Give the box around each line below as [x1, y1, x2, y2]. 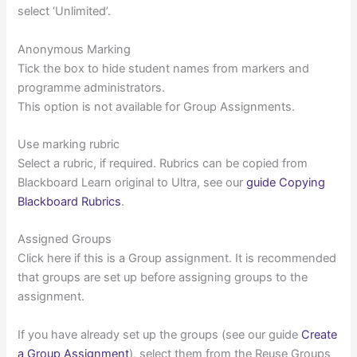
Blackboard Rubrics [18, 194, 122, 210]
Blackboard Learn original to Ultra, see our [18, 175, 247, 190]
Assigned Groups [18, 232, 112, 247]
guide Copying [246, 175, 326, 190]
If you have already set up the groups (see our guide [18, 327, 302, 342]
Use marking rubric [18, 137, 120, 152]
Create [301, 327, 338, 342]
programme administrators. [18, 80, 166, 95]
